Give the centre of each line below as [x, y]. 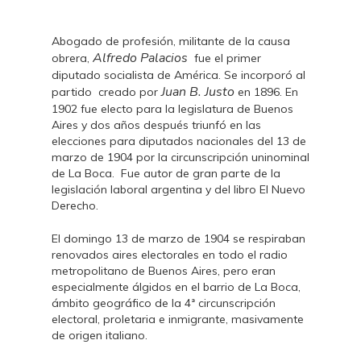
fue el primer [224, 58]
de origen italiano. [100, 335]
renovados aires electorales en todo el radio [170, 255]
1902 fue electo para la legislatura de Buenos [172, 109]
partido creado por [106, 92]
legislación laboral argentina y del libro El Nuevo [178, 189]
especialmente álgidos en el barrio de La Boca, [176, 287]
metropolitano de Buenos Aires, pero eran [164, 271]
